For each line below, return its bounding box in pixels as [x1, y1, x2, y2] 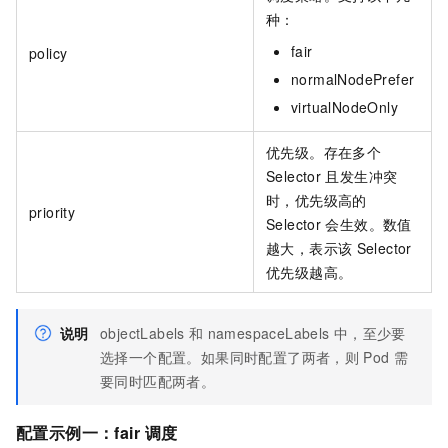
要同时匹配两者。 [100, 370, 216, 391]
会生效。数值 [325, 213, 412, 234]
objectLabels [100, 322, 185, 343]
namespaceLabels [207, 322, 330, 343]
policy [29, 42, 68, 63]
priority [29, 201, 76, 222]
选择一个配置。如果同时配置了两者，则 [100, 346, 360, 367]
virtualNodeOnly [291, 96, 398, 117]
